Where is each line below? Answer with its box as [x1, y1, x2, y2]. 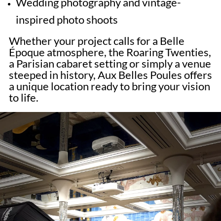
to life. [8, 91, 38, 105]
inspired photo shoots [15, 13, 118, 27]
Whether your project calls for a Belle [8, 34, 184, 48]
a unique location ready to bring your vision [8, 79, 210, 93]
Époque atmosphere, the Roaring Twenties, [8, 45, 211, 59]
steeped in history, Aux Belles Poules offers [8, 68, 212, 82]
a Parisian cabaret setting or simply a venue [8, 57, 211, 71]
